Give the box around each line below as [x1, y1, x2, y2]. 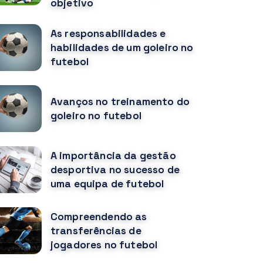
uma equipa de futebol [50, 177, 164, 191]
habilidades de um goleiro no [50, 41, 194, 55]
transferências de [50, 224, 141, 238]
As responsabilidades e [50, 27, 166, 41]
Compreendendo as [50, 210, 147, 224]
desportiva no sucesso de [50, 163, 180, 177]
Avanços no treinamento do [50, 95, 190, 109]
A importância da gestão [50, 149, 176, 163]
